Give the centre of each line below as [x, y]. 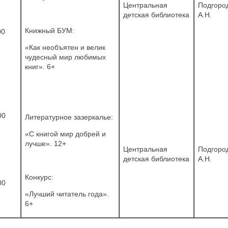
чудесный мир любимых [65, 57]
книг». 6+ [40, 66]
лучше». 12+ [46, 143]
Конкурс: [39, 177]
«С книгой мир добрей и [65, 134]
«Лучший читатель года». [67, 194]
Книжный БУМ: [50, 30]
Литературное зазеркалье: [69, 117]
